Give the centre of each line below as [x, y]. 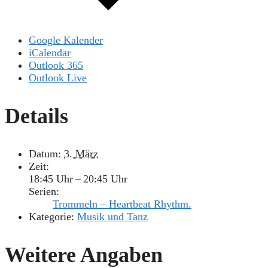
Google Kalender [66, 40]
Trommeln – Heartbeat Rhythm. [122, 204]
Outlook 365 [56, 65]
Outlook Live [58, 77]
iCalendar [50, 52]
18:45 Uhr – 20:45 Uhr [78, 179]
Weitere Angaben [84, 255]
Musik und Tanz [112, 216]
